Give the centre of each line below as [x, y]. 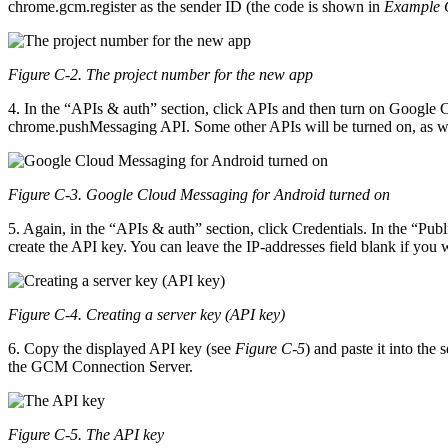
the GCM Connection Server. [100, 366]
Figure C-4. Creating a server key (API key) [146, 314]
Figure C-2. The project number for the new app [160, 74]
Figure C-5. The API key [86, 434]
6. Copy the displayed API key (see [121, 348]
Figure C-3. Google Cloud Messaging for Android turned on [199, 194]
